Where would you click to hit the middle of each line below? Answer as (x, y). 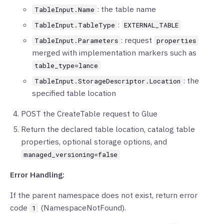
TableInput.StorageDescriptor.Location (107, 81)
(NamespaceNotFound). (82, 207)
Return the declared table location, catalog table (108, 129)
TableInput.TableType (75, 25)
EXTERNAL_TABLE (151, 25)
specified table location (74, 93)
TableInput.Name (64, 9)
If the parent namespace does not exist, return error (104, 195)
